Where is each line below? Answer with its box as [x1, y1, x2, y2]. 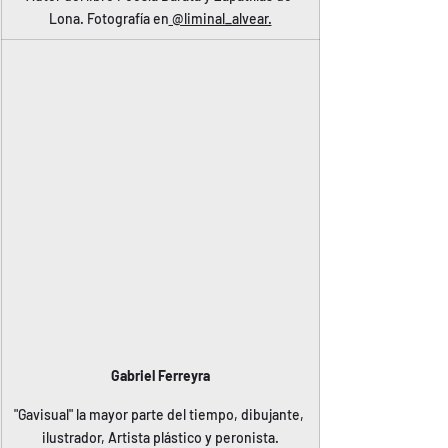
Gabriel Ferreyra [110, 366, 210, 384]
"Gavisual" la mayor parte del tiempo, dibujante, [13, 405, 307, 423]
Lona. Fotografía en [48, 10, 169, 27]
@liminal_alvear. [168, 10, 272, 27]
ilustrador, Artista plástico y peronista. [41, 428, 279, 446]
